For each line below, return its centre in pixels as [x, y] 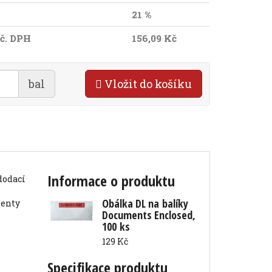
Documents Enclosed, [149, 215]
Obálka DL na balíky [145, 203]
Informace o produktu [111, 181]
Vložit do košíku [147, 84]
